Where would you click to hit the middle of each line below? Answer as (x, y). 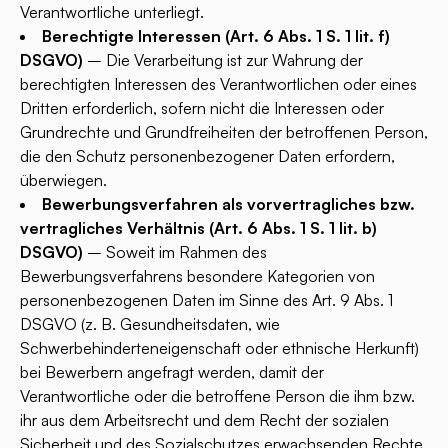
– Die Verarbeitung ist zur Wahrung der (223, 60)
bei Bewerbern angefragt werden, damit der (172, 372)
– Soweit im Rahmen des (175, 252)
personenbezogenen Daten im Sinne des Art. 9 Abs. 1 (206, 300)
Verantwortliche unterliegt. (112, 12)
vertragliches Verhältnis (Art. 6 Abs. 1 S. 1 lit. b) (198, 228)
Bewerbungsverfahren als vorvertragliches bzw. (228, 204)
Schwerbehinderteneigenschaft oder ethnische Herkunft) (219, 348)
